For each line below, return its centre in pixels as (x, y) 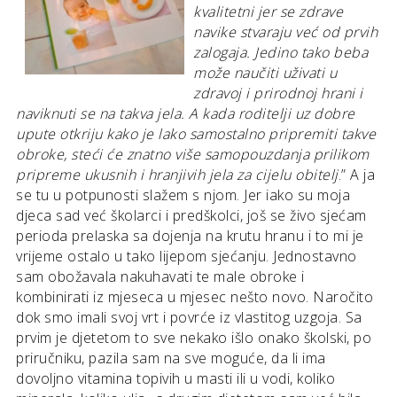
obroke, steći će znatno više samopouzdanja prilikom (193, 154)
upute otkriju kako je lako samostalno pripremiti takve (196, 133)
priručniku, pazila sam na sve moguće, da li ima (171, 358)
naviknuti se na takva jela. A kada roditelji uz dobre (186, 113)
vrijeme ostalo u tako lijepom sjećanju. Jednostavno (187, 256)
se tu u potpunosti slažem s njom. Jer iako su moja (183, 195)
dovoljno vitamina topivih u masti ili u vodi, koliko (175, 378)
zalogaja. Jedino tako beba (280, 52)
